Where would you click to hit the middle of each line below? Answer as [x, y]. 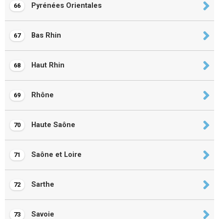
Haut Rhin [47, 65]
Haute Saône [52, 125]
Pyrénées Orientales [66, 6]
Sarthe [42, 185]
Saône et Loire [55, 155]
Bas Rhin [45, 35]
